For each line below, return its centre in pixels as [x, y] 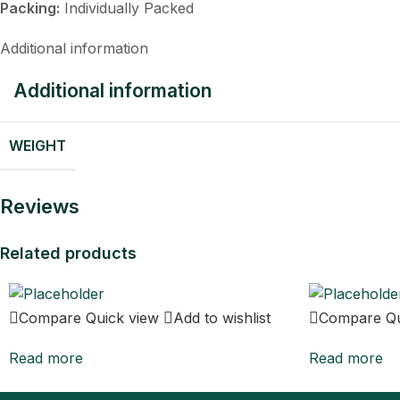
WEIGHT [37, 146]
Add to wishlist [222, 317]
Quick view [122, 317]
